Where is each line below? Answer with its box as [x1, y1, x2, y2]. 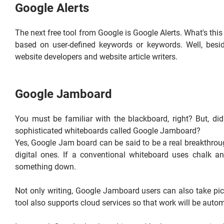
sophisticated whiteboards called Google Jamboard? [15, 125, 200, 135]
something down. [15, 161, 76, 171]
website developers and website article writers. [15, 51, 177, 61]
